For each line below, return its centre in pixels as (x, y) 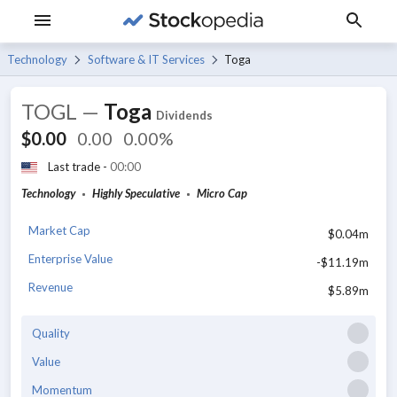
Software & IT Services (146, 59)
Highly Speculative (136, 193)
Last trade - (79, 167)
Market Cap (59, 230)
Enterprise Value (70, 258)
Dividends (184, 115)
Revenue (51, 287)
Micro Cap (222, 193)
